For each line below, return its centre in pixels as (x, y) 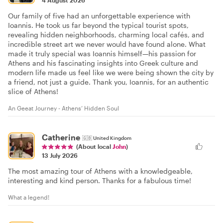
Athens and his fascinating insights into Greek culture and (103, 63)
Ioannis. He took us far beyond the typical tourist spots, (98, 25)
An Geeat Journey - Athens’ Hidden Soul (63, 108)
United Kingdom (112, 138)
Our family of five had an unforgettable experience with (99, 15)
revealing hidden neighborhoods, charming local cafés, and (106, 34)
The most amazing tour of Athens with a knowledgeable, (100, 171)
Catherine (61, 137)
